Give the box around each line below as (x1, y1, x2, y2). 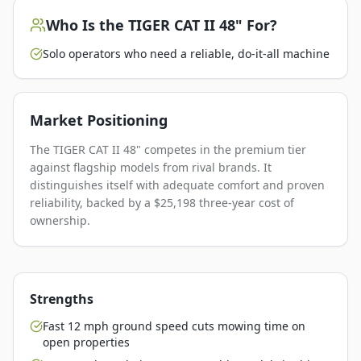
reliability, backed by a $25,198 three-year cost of (30, 194, 294, 210)
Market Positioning (30, 110, 168, 130)
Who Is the (46, 15, 128, 35)
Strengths (30, 289, 93, 308)
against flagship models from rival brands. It (30, 159, 272, 175)
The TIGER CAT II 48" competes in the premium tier (30, 141, 306, 157)
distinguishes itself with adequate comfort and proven (30, 176, 325, 193)
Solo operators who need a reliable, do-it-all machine (43, 45, 330, 61)
